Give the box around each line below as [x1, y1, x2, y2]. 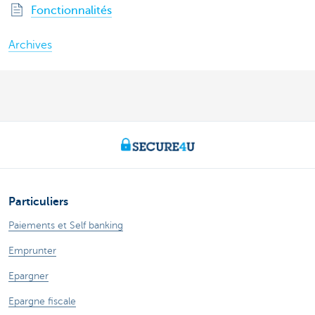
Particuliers [8, 195, 68, 208]
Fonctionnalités [31, 4, 112, 17]
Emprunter [8, 245, 56, 256]
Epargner [8, 270, 49, 281]
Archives [8, 38, 52, 51]
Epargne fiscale [8, 295, 76, 307]
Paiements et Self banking [8, 219, 123, 231]
